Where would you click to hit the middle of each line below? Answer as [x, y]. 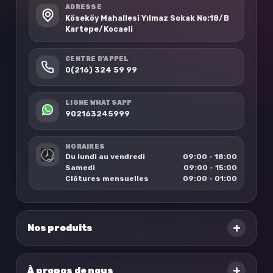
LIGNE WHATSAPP [99, 103]
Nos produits [60, 228]
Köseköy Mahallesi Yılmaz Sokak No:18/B [147, 18]
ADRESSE [83, 7]
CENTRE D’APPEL [97, 59]
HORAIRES [85, 147]
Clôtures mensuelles [107, 179]
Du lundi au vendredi [105, 157]
